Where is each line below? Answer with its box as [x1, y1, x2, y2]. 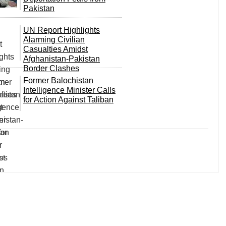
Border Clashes [23, 64, 79, 73]
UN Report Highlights [23, 26, 100, 34]
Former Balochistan [23, 76, 93, 85]
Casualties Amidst [23, 45, 88, 53]
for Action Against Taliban [23, 95, 114, 104]
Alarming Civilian [23, 35, 85, 44]
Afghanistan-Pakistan [23, 54, 100, 63]
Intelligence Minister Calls [23, 86, 116, 94]
